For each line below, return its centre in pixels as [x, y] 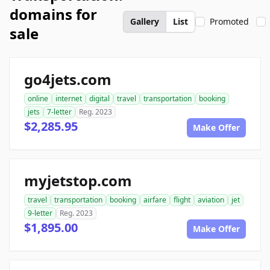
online [38, 99]
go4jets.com [68, 79]
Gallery [145, 21]
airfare [155, 200]
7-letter [59, 112]
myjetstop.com [78, 181]
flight [182, 200]
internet [69, 99]
